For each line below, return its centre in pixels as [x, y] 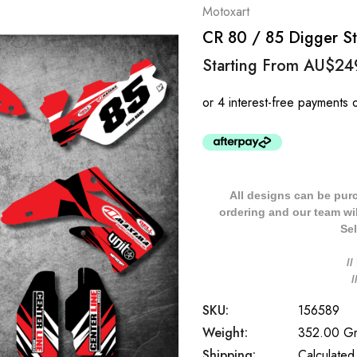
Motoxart [226, 12]
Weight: [225, 333]
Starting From [253, 66]
